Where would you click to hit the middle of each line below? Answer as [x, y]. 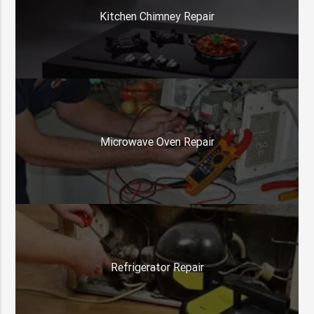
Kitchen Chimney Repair [157, 16]
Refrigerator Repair [157, 267]
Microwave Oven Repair [157, 141]
